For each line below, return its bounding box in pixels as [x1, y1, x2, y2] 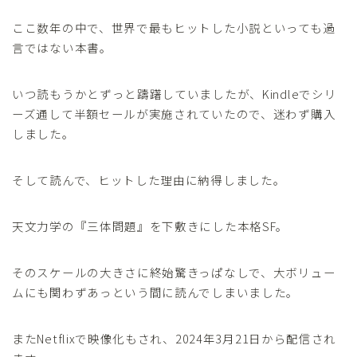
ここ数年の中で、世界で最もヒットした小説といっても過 [12, 18, 335, 36]
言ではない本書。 [12, 38, 112, 56]
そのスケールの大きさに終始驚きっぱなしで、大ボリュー [12, 263, 336, 280]
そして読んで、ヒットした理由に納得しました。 [12, 171, 286, 188]
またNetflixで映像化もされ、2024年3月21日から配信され [12, 329, 337, 347]
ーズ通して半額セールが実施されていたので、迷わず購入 [12, 104, 336, 122]
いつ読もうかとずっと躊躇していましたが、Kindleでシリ [12, 84, 337, 102]
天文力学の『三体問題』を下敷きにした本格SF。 [12, 217, 289, 234]
